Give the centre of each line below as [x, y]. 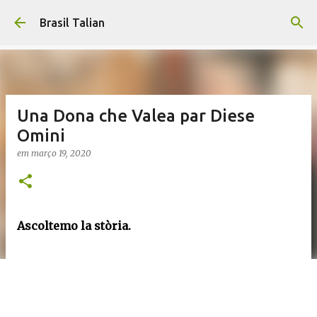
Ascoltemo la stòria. [74, 226]
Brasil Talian [72, 23]
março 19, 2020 [61, 153]
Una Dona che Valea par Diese [136, 116]
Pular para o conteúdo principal [158, 18]
